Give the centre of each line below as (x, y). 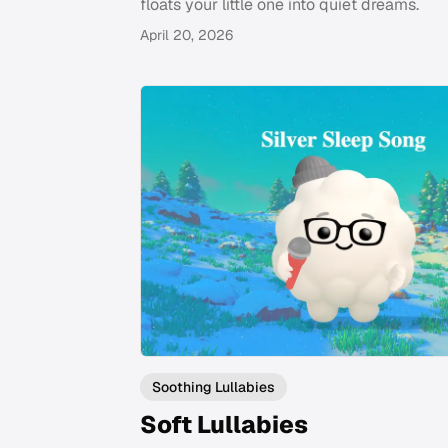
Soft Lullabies (224, 425)
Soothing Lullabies (213, 387)
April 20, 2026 (186, 34)
